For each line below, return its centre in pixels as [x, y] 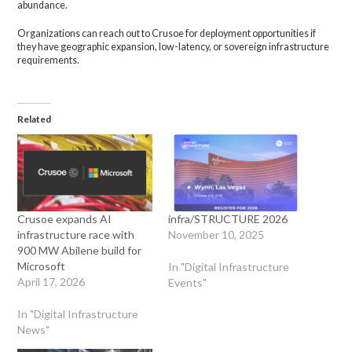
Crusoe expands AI [65, 219]
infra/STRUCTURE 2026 [228, 219]
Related [35, 119]
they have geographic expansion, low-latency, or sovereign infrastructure [174, 47]
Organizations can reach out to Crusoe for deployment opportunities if [167, 34]
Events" [187, 283]
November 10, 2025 [216, 235]
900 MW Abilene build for [80, 251]
